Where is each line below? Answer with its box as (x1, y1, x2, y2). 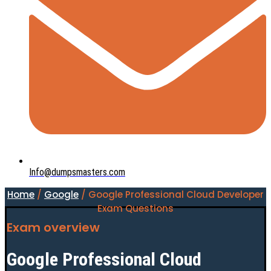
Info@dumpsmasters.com (29, 166, 125, 178)
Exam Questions (97, 202, 174, 215)
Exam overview (7, 218, 100, 236)
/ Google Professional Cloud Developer (79, 188, 264, 201)
